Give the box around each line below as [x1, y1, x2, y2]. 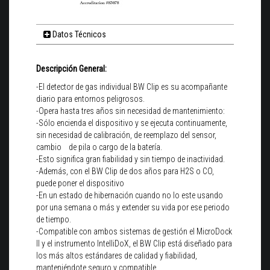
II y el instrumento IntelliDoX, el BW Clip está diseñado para [36, 238, 232, 248]
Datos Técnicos [52, 29, 106, 39]
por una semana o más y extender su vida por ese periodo [36, 202, 230, 212]
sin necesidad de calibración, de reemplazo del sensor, [36, 130, 216, 140]
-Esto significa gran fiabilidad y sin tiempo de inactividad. [36, 154, 225, 164]
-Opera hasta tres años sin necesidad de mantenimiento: [36, 105, 225, 116]
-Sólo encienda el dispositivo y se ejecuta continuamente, [36, 118, 227, 128]
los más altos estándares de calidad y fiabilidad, [36, 250, 197, 260]
